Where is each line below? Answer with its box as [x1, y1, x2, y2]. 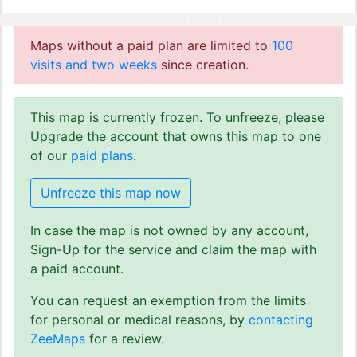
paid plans [71, 147, 133, 163]
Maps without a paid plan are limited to [30, 37, 272, 53]
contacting [249, 312, 313, 328]
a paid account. [30, 261, 124, 277]
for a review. [85, 331, 164, 347]
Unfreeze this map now [41, 185, 181, 201]
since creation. [157, 57, 249, 73]
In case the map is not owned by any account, [30, 222, 308, 238]
